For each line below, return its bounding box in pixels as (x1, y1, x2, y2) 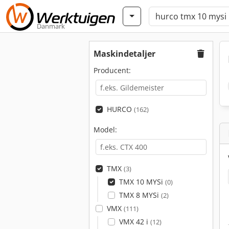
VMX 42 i (119, 217, 150, 226)
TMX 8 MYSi (119, 190, 161, 200)
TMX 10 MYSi (119, 177, 165, 187)
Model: (94, 125, 117, 134)
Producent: (94, 65, 131, 75)
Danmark (37, 21, 65, 31)
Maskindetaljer (94, 48, 155, 59)
